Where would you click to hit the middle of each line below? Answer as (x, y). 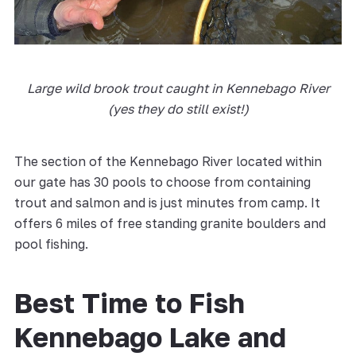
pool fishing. (51, 244)
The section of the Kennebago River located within (168, 161)
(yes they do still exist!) (178, 108)
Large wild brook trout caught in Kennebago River (178, 88)
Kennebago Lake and (150, 337)
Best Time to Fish (129, 302)
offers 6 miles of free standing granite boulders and (170, 223)
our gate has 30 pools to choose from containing (162, 182)
